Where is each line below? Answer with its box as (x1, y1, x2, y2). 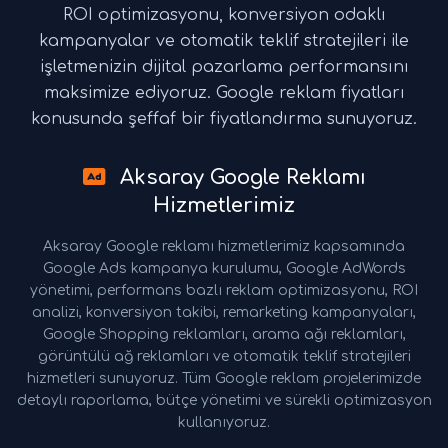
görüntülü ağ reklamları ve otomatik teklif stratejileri (37, 349, 411, 365)
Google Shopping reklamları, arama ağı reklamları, (42, 327, 406, 343)
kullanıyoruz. (178, 415, 270, 431)
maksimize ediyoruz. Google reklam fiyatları (43, 84, 405, 103)
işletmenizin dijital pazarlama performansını (39, 58, 409, 77)
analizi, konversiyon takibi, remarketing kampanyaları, (32, 305, 416, 321)
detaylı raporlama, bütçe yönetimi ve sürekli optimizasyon (16, 393, 432, 409)
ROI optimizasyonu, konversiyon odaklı (62, 6, 386, 25)
